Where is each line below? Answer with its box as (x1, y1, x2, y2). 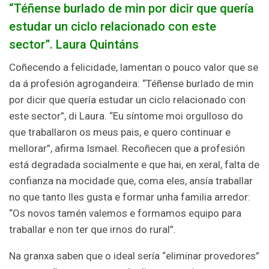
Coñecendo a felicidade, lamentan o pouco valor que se (9, 61, 258, 74)
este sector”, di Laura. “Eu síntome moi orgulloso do (9, 110, 243, 122)
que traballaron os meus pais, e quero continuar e (9, 126, 231, 139)
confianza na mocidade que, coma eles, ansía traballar (9, 175, 253, 187)
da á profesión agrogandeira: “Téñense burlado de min (9, 77, 253, 90)
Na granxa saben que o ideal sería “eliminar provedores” (9, 250, 259, 262)
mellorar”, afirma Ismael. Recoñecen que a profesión (9, 142, 245, 155)
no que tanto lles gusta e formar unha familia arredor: (9, 191, 250, 204)
